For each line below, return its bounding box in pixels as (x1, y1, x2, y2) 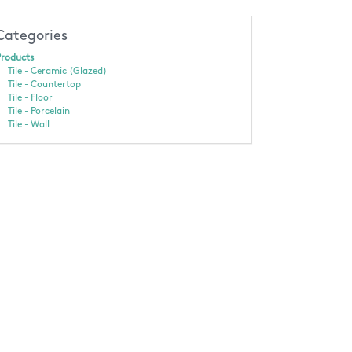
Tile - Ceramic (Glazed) (7, 67, 107, 75)
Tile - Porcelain (7, 107, 70, 115)
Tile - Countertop (7, 80, 81, 89)
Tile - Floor (7, 93, 53, 102)
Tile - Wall (7, 120, 49, 129)
